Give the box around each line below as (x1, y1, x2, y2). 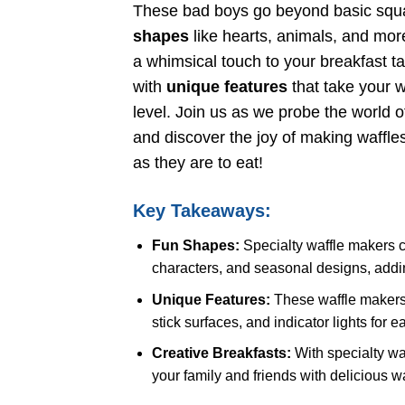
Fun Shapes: (151, 238, 240, 254)
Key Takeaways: (133, 201, 271, 221)
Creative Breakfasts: (151, 345, 291, 362)
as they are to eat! (133, 153, 263, 172)
